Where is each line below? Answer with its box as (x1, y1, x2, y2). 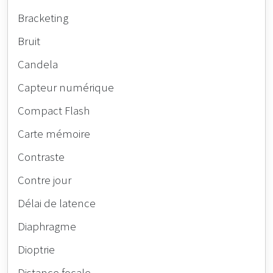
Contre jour (18, 173, 71, 187)
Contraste (18, 150, 65, 164)
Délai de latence (18, 196, 96, 210)
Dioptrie (18, 243, 55, 257)
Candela (18, 57, 58, 71)
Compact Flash (18, 104, 90, 118)
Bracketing (18, 11, 68, 25)
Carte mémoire (18, 127, 90, 141)
